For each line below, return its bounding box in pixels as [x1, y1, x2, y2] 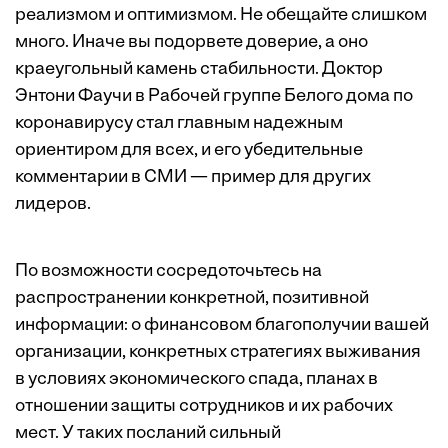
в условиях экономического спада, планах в [15, 370, 378, 390]
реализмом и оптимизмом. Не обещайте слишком [15, 6, 427, 26]
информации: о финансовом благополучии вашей [15, 316, 429, 336]
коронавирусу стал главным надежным [15, 114, 343, 134]
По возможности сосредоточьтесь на [15, 262, 322, 282]
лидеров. [15, 195, 91, 215]
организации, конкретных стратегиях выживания [15, 343, 421, 363]
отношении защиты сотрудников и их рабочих [15, 397, 393, 417]
